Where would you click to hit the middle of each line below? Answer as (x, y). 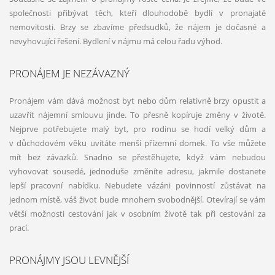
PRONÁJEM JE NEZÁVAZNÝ (69, 73)
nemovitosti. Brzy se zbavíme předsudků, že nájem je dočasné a (137, 27)
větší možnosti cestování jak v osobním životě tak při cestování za (137, 213)
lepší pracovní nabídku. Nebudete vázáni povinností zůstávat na (137, 185)
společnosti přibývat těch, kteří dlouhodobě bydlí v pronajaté (137, 13)
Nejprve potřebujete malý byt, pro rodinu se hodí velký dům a (137, 129)
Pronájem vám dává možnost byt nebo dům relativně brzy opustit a (137, 100)
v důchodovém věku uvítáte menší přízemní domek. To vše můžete (137, 143)
